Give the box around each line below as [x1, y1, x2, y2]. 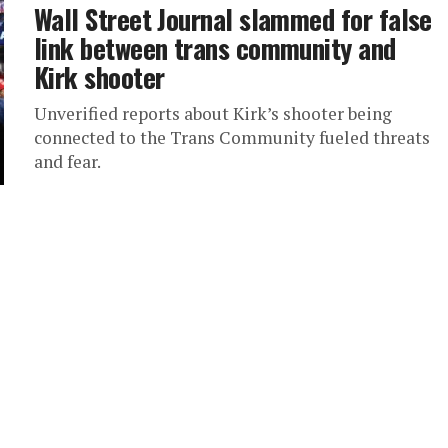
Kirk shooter [34, 57, 165, 97]
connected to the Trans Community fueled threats [34, 126, 430, 149]
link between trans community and [34, 28, 396, 68]
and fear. [34, 150, 101, 173]
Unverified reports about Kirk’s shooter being [34, 102, 392, 125]
